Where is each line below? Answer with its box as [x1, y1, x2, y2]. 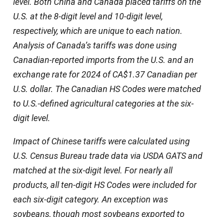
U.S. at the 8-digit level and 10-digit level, [13, 11, 163, 22]
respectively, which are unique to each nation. [13, 26, 183, 36]
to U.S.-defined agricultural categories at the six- [13, 98, 194, 109]
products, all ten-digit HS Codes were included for [13, 180, 197, 190]
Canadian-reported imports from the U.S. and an [13, 55, 194, 65]
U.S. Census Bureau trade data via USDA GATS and [13, 151, 202, 161]
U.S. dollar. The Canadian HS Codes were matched [13, 84, 201, 94]
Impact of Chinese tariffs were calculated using [13, 136, 190, 147]
